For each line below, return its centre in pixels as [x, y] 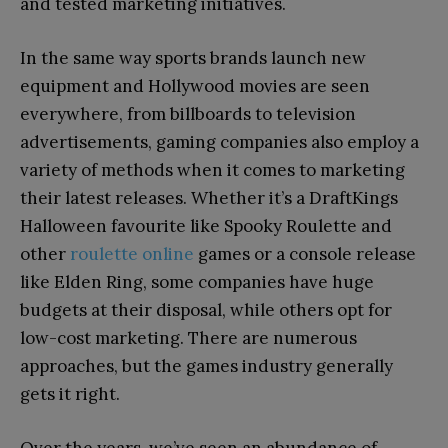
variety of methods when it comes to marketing [212, 170]
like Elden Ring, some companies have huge [197, 282]
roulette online [132, 254]
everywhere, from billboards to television [188, 114]
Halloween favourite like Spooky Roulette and [206, 226]
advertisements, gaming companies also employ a [219, 142]
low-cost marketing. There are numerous [188, 338]
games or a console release [305, 254]
